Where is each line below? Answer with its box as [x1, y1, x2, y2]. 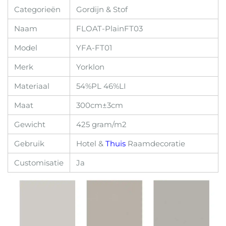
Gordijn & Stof [76, 4, 128, 14]
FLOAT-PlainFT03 [76, 23, 143, 33]
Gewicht [14, 119, 45, 129]
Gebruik [14, 138, 44, 148]
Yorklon [76, 62, 104, 72]
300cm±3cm [76, 100, 123, 110]
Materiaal [14, 81, 49, 91]
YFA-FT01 [76, 42, 112, 52]
